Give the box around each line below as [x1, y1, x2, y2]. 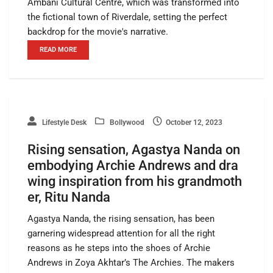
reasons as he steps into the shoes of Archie [27, 242, 210, 253]
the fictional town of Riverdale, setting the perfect [27, 11, 227, 23]
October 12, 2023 [166, 118, 222, 127]
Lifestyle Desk [40, 118, 87, 127]
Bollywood [108, 118, 144, 127]
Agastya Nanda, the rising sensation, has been [27, 213, 214, 224]
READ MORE [40, 45, 77, 54]
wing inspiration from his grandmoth [27, 173, 242, 189]
